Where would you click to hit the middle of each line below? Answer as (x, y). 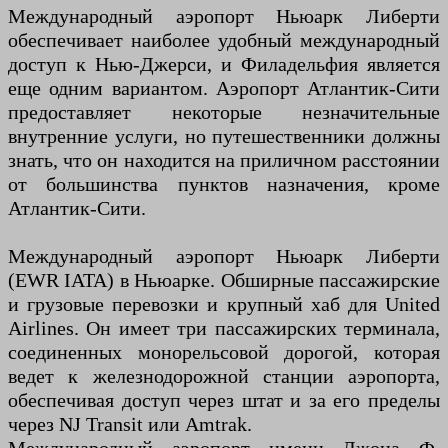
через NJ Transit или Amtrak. (130, 424)
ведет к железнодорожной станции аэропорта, (224, 376)
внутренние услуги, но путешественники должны (224, 136)
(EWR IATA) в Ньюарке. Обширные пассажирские (224, 280)
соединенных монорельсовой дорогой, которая (224, 352)
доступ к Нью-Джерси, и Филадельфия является (224, 64)
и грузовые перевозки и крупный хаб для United (224, 304)
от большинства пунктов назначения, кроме (224, 184)
